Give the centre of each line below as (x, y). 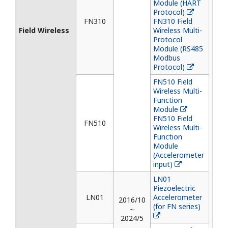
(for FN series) (177, 206)
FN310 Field (173, 21)
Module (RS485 (178, 49)
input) (163, 164)
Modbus (167, 58)
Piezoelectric (174, 188)
